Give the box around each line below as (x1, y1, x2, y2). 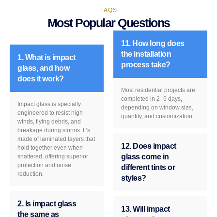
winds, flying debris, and (17, 118, 81, 125)
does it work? (17, 75, 64, 83)
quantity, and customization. (121, 113, 194, 120)
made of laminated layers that (17, 136, 95, 143)
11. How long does (121, 39, 185, 48)
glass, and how (17, 64, 69, 73)
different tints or (121, 163, 175, 172)
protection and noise (17, 162, 71, 169)
